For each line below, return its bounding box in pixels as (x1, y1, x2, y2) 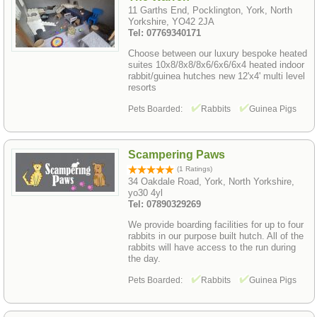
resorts (128, 81, 156, 93)
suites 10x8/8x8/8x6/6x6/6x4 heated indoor (128, 59, 304, 70)
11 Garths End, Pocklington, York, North (128, 4, 292, 16)
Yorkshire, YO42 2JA (128, 16, 214, 27)
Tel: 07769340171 (128, 27, 201, 38)
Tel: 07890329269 (128, 198, 201, 209)
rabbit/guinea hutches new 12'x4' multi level (128, 70, 305, 81)
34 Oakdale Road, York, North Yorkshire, (128, 175, 294, 187)
